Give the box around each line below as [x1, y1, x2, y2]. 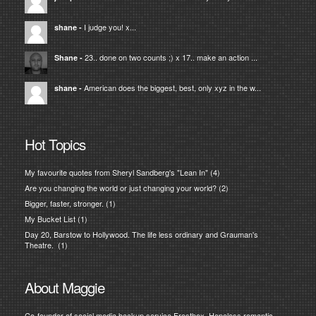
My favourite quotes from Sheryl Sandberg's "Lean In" [24, 166, 208, 178]
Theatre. [24, 239, 56, 251]
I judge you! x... [83, 21, 136, 33]
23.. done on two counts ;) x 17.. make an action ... [84, 51, 257, 63]
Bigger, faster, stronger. [24, 197, 104, 209]
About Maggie [24, 276, 104, 298]
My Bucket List [24, 213, 75, 225]
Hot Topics [24, 133, 85, 155]
